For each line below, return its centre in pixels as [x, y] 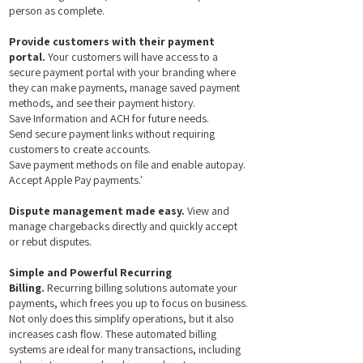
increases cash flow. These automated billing [113, 334]
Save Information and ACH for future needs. [109, 118]
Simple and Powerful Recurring [90, 272]
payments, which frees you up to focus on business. [128, 303]
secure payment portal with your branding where [122, 72]
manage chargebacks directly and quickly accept [123, 226]
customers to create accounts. [80, 149]
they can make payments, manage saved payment [124, 88]
